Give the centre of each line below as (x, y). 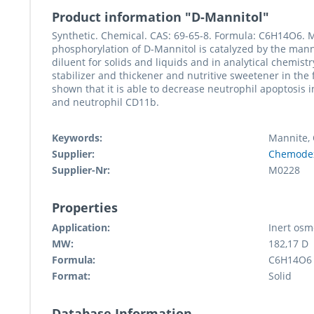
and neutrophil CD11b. (105, 102)
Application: (81, 228)
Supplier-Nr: (81, 170)
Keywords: (77, 138)
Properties (85, 208)
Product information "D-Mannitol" (161, 17)
